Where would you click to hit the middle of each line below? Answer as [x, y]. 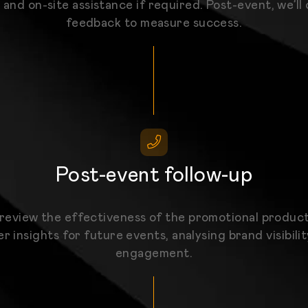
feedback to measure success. [154, 23]
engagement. [154, 254]
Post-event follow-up [154, 176]
